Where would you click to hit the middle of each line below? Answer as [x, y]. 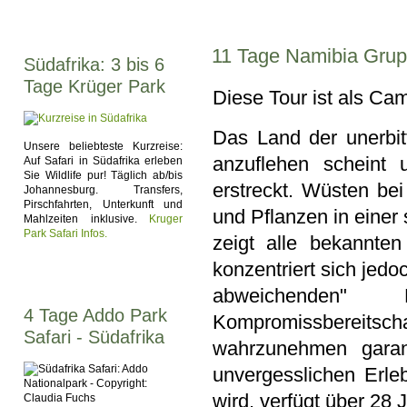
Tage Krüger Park [94, 86]
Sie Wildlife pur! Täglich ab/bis [103, 175]
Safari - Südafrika [94, 337]
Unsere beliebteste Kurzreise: [103, 146]
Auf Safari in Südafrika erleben [103, 161]
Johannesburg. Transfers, [103, 190]
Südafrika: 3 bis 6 [94, 65]
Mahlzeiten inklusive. [86, 219]
